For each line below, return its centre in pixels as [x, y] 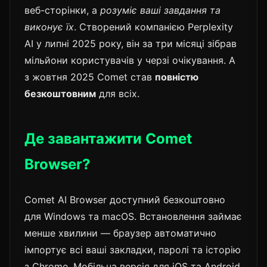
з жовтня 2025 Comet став [90, 77]
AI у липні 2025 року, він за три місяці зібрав [131, 43]
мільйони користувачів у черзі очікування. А [130, 60]
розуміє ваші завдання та [160, 10]
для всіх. [118, 93]
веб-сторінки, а [62, 10]
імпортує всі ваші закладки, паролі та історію [133, 249]
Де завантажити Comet [108, 138]
